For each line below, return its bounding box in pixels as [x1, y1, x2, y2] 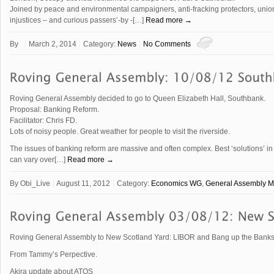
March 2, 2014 [29, 40, 76, 49]
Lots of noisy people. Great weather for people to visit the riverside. [10, 127, 230, 136]
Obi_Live [20, 179, 52, 188]
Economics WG [151, 179, 202, 188]
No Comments [143, 40, 191, 49]
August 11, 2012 [56, 179, 110, 188]
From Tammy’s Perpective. [10, 250, 97, 259]
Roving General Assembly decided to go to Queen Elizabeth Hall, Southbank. [10, 94, 265, 103]
